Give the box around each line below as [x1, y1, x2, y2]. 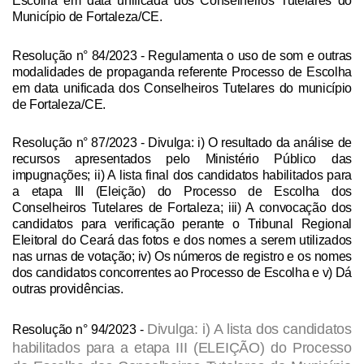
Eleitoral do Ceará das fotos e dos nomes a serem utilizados [12, 232, 352, 247]
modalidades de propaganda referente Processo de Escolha [12, 64, 352, 79]
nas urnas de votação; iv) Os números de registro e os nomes [12, 249, 352, 263]
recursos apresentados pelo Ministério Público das [12, 151, 352, 166]
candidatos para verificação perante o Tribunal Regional [12, 216, 352, 231]
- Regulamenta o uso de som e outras [136, 48, 352, 63]
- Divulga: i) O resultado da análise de [136, 135, 352, 149]
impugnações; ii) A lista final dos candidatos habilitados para [12, 167, 352, 182]
